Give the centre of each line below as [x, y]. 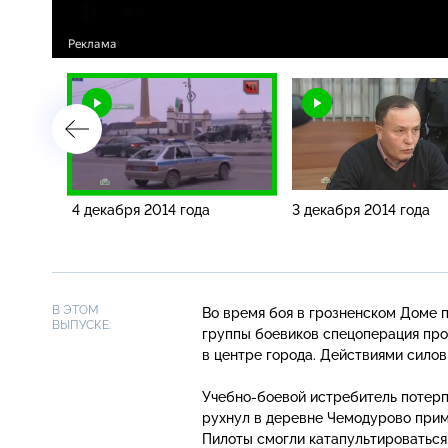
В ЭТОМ [75, 309]
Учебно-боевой [254, 396]
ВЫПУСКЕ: [81, 324]
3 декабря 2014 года [361, 209]
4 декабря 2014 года [141, 209]
